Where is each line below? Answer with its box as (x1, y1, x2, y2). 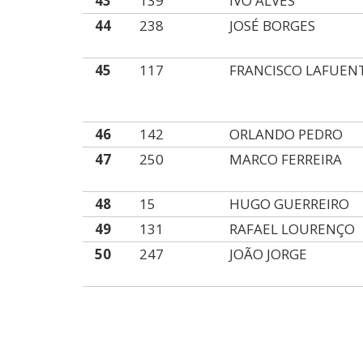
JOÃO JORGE (229, 245, 308, 263)
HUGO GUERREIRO (229, 194, 350, 213)
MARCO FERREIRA (229, 150, 343, 169)
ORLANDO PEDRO (229, 125, 344, 143)
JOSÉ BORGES (229, 16, 316, 35)
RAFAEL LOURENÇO (229, 220, 356, 238)
